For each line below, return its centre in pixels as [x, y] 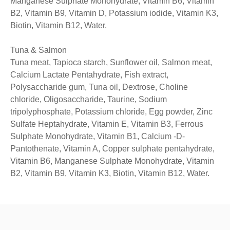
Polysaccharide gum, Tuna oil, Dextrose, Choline [99, 87]
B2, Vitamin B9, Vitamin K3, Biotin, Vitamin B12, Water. [110, 174]
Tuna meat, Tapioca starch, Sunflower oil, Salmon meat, [111, 63]
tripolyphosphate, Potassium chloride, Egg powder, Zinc [111, 112]
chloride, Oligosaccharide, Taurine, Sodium [89, 100]
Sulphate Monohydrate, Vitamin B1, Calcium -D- [98, 137]
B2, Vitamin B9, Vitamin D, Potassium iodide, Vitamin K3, [114, 13]
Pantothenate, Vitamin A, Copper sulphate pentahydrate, [112, 149]
